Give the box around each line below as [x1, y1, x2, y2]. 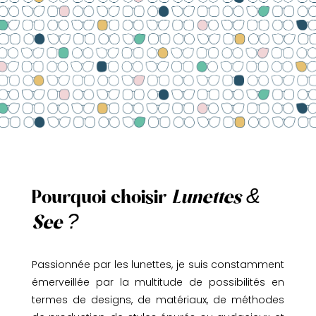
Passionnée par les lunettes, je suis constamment [31, 257, 285, 272]
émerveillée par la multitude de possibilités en [31, 274, 285, 289]
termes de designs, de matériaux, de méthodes [31, 292, 285, 307]
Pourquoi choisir [31, 181, 171, 212]
